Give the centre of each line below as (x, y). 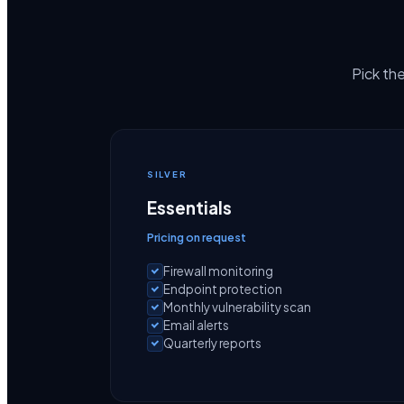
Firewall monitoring (218, 271)
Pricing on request (197, 237)
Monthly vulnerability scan (237, 307)
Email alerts (196, 325)
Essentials (189, 207)
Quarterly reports (212, 343)
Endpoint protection (223, 289)
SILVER (167, 174)
